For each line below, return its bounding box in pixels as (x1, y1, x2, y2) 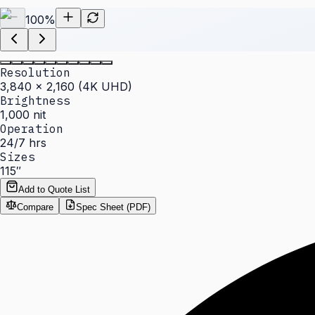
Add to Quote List (18, 184, 90, 195)
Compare (17, 201, 53, 212)
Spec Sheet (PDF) (76, 201, 150, 212)
